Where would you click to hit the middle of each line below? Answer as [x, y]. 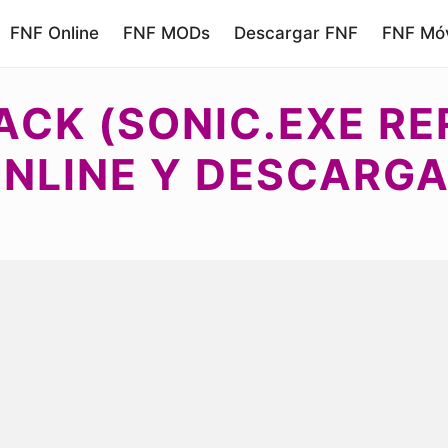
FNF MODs [166, 33]
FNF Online [54, 33]
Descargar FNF [296, 33]
